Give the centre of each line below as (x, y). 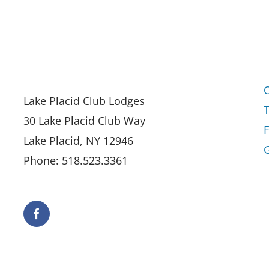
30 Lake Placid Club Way (84, 120)
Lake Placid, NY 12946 (78, 140)
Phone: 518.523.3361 (76, 160)
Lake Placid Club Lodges (84, 101)
